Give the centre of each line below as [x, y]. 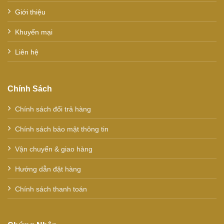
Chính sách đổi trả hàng [53, 109]
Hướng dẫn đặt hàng [48, 169]
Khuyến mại [33, 32]
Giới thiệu [30, 12]
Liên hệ [26, 52]
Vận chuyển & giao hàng [53, 149]
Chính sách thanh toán [51, 189]
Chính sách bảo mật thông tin [61, 129]
